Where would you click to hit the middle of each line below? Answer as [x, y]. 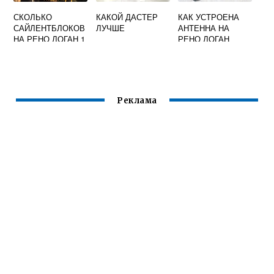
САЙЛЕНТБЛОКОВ [50, 28]
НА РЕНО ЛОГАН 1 [50, 39]
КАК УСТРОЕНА [209, 17]
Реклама [137, 101]
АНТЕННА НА [204, 28]
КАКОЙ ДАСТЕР [127, 17]
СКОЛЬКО [33, 17]
